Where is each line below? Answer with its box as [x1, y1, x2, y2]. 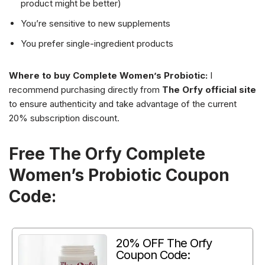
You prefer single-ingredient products [21, 38, 173, 50]
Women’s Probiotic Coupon [9, 165, 230, 186]
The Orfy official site [162, 84, 256, 96]
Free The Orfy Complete [9, 144, 205, 164]
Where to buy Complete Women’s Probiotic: [9, 70, 208, 82]
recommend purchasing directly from [9, 84, 162, 96]
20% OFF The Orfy [116, 236, 212, 251]
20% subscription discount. [9, 112, 119, 124]
